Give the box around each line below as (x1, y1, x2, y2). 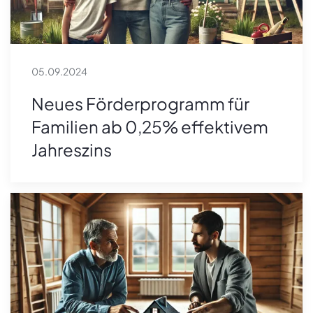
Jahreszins (31, 139, 112, 161)
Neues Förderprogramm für (31, 93, 249, 115)
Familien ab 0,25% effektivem (31, 116, 268, 138)
